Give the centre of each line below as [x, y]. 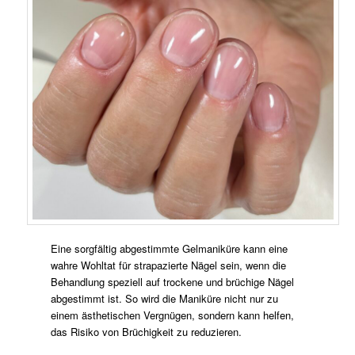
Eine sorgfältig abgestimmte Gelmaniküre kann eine [170, 249]
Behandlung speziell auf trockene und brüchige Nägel [173, 282]
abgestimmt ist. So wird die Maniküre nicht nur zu [165, 299]
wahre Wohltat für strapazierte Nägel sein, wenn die [169, 265]
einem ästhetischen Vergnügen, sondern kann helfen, [173, 315]
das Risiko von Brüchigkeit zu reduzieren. [147, 332]
